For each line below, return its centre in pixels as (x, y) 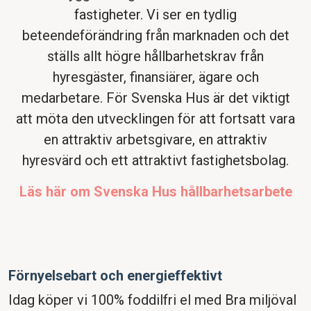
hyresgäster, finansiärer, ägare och (155, 77)
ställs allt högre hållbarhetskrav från (155, 57)
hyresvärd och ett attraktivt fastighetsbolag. (155, 161)
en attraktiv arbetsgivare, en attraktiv (155, 140)
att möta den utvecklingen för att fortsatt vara (155, 119)
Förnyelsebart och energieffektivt (115, 276)
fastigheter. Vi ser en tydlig (155, 15)
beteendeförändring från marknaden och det (155, 36)
